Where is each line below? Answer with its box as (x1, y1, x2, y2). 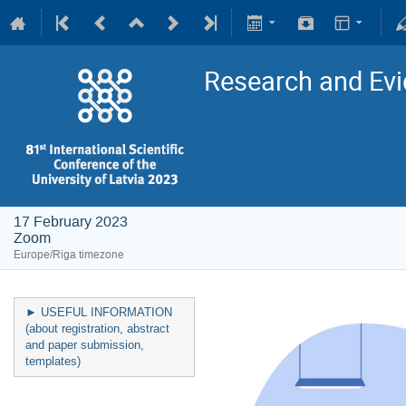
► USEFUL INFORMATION (25, 305, 172, 319)
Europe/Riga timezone (14, 247, 124, 262)
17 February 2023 (14, 212, 128, 231)
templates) (25, 354, 81, 368)
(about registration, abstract (25, 322, 169, 335)
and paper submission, (25, 338, 144, 352)
